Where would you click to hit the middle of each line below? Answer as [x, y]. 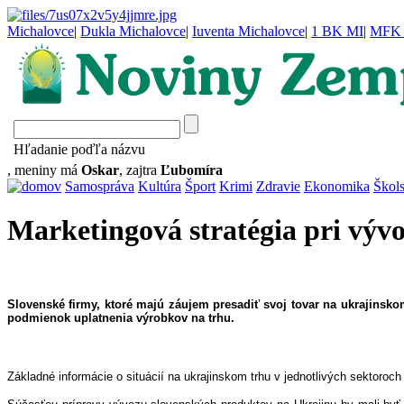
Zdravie [278, 186]
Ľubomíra [192, 170]
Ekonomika [337, 186]
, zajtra [138, 170]
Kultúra [160, 186]
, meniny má [44, 170]
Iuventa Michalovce [248, 31]
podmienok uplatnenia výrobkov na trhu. [121, 317]
